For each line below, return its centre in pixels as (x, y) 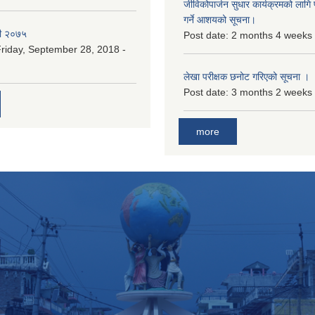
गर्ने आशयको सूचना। (220, 19)
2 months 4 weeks (272, 35)
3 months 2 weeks (272, 92)
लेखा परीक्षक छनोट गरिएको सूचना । (246, 76)
